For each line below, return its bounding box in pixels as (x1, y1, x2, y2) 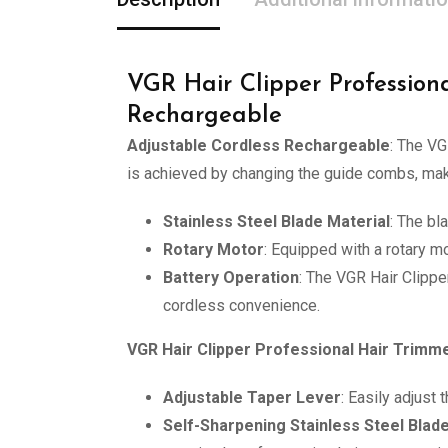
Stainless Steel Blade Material (163, 212, 390, 231)
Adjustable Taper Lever (163, 388, 341, 407)
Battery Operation (163, 268, 299, 287)
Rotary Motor (163, 240, 264, 259)
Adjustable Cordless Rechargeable (127, 136, 390, 155)
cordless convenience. (163, 296, 320, 315)
